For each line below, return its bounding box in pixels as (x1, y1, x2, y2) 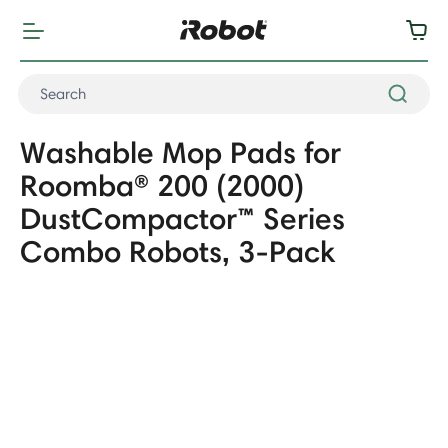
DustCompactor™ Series (20, 200, 345, 237)
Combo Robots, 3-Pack (20, 233, 335, 270)
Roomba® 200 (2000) (20, 167, 304, 204)
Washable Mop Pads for (20, 134, 341, 171)
